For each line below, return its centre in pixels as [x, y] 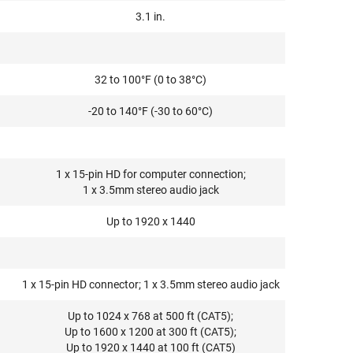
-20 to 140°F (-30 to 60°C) [151, 111]
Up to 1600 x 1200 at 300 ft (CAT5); [151, 332]
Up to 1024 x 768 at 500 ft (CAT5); [151, 316]
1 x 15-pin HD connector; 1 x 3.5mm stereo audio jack [150, 284]
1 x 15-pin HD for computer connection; [150, 174]
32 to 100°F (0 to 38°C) [151, 80]
